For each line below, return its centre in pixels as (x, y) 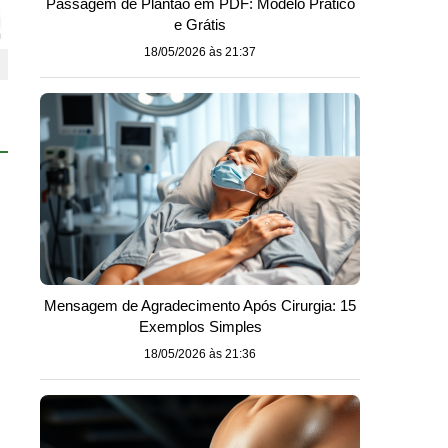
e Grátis (200, 24)
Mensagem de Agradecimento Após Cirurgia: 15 (200, 305)
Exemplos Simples (200, 326)
